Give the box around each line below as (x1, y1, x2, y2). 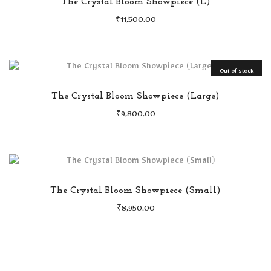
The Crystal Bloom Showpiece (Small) (50, 186, 221, 195)
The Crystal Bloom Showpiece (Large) (51, 91, 220, 101)
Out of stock (219, 68, 253, 76)
